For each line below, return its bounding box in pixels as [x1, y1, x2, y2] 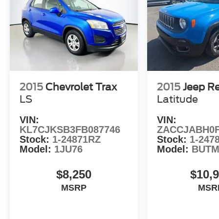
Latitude [156, 93, 198, 106]
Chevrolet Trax [45, 81, 117, 93]
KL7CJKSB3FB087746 [20, 124, 120, 135]
